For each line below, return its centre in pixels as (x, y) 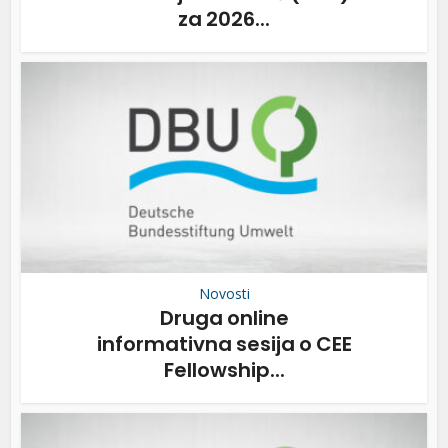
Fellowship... (224, 369)
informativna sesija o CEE (224, 343)
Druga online (224, 317)
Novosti (224, 293)
